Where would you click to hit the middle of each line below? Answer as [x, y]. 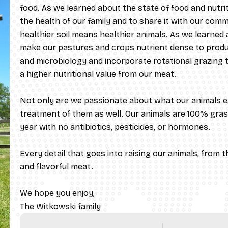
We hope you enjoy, [57, 193]
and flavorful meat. [56, 166]
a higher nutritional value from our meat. [98, 74]
